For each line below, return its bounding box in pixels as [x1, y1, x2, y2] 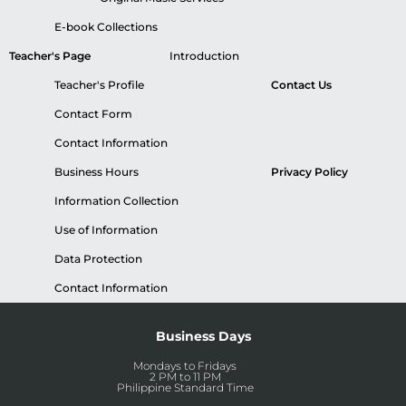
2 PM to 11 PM [149, 370, 221, 384]
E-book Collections [54, 20, 158, 34]
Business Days [155, 328, 251, 345]
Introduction [169, 49, 240, 63]
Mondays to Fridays [133, 359, 237, 373]
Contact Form [54, 107, 132, 121]
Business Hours [54, 165, 139, 179]
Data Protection [54, 252, 142, 266]
